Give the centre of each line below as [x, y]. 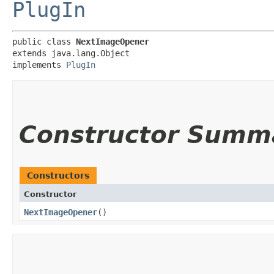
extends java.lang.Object [71, 53]
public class [44, 41]
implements [39, 65]
